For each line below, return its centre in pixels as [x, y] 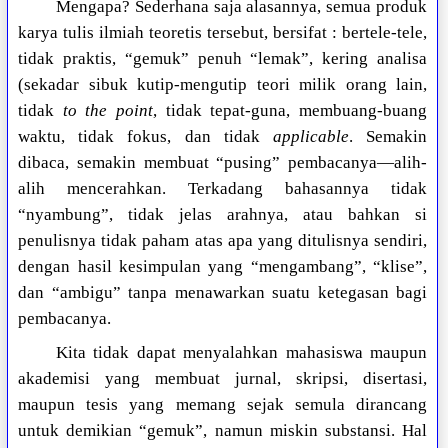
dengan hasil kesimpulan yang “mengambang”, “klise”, [222, 267]
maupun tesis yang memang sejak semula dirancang [222, 405]
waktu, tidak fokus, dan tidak [145, 137]
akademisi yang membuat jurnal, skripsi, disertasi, [222, 379]
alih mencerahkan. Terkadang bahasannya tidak [222, 189]
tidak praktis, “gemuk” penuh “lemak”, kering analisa [222, 59]
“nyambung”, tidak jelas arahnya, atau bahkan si [222, 215]
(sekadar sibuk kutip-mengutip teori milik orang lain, [222, 85]
